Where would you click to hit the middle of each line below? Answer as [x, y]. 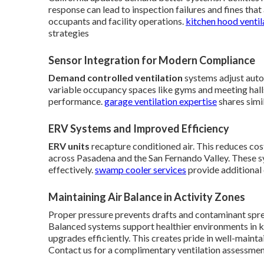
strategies [69, 32]
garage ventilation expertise [161, 101]
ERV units [69, 146]
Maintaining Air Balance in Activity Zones [147, 197]
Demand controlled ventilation [115, 77]
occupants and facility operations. [117, 21]
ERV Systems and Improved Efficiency [139, 128]
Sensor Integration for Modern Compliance [152, 60]
